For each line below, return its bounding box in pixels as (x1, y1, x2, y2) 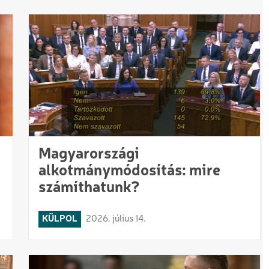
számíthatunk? (38, 180, 141, 196)
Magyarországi (38, 146, 140, 162)
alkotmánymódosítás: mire (38, 163, 221, 179)
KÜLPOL (42, 214, 78, 224)
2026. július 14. (86, 214, 147, 224)
